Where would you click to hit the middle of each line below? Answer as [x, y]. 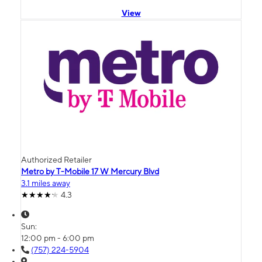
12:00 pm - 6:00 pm [58, 238]
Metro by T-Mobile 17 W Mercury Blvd [90, 172]
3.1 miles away [46, 183]
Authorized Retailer [56, 160]
